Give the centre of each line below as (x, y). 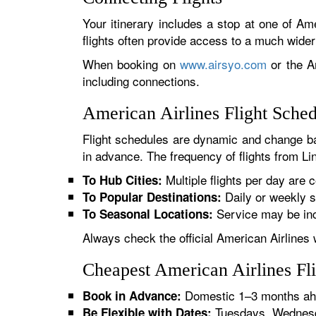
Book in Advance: (132, 296)
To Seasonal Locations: (148, 214)
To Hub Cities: (122, 180)
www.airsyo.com (223, 64)
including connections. (141, 81)
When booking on (131, 64)
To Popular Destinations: (152, 197)
